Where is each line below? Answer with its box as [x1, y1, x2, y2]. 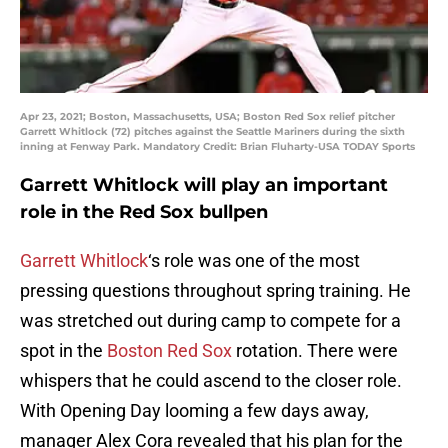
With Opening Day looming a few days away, [20, 400, 369, 422]
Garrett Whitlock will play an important [20, 174, 388, 197]
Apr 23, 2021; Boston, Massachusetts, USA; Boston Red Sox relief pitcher [20, 110, 395, 124]
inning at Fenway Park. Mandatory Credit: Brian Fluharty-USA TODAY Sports [20, 140, 415, 154]
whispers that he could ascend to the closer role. [20, 370, 402, 392]
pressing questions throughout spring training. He [20, 280, 411, 302]
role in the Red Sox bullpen [20, 201, 268, 224]
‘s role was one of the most [148, 250, 360, 272]
